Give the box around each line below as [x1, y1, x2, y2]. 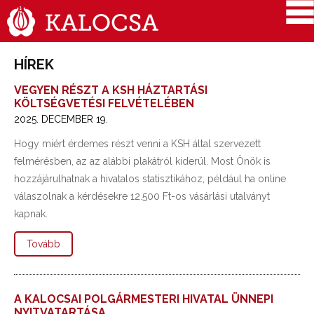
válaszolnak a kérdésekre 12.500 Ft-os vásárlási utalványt [14, 191, 270, 202]
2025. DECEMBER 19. [14, 114, 108, 125]
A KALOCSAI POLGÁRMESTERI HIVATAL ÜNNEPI [14, 292, 273, 306]
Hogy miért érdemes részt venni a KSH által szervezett [14, 138, 261, 149]
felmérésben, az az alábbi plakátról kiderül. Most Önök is [14, 156, 271, 167]
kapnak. [14, 208, 70, 219]
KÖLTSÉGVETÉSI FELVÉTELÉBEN [14, 97, 194, 110]
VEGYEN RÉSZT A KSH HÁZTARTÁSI [14, 83, 207, 97]
